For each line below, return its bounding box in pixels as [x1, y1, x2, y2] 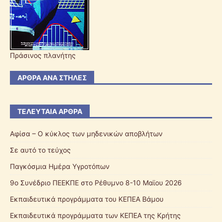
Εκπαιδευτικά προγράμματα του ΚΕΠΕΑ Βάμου [10, 195, 164, 204]
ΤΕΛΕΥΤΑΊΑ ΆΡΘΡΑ [17, 107, 82, 116]
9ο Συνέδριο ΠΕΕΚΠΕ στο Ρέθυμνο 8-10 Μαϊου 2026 [10, 178, 182, 187]
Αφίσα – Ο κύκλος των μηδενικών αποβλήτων [10, 129, 163, 138]
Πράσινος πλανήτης [10, 51, 76, 60]
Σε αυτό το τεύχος [10, 146, 71, 155]
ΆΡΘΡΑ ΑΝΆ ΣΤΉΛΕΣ [17, 73, 87, 82]
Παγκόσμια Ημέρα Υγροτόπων [10, 162, 110, 171]
